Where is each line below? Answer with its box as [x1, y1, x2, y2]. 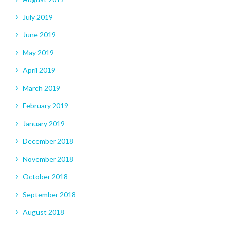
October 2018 [23, 172, 68, 181]
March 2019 [23, 84, 60, 93]
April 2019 [23, 66, 55, 75]
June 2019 [23, 30, 56, 40]
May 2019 [23, 48, 54, 57]
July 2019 [23, 13, 53, 22]
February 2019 [23, 101, 68, 110]
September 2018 [23, 190, 76, 199]
